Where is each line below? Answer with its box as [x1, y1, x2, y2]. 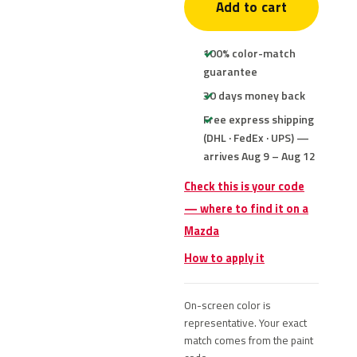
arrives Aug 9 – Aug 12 [203, 147, 316, 164]
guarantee [203, 63, 257, 80]
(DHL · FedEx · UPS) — [203, 129, 309, 146]
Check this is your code [184, 178, 304, 195]
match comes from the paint [184, 332, 313, 348]
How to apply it [184, 249, 265, 267]
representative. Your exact [184, 315, 307, 331]
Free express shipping [203, 111, 314, 127]
